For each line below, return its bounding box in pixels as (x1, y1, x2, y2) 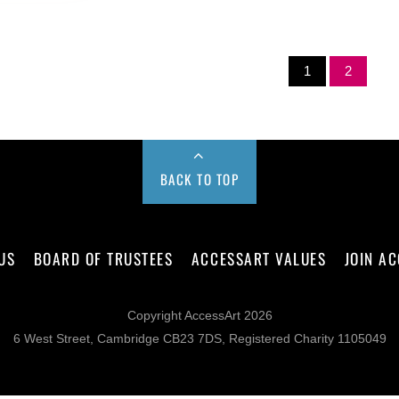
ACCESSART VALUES (191, 247, 327, 271)
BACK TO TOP (159, 168, 240, 189)
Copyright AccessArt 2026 (126, 308, 273, 322)
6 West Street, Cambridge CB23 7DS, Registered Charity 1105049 (12, 331, 387, 346)
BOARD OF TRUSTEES (33, 247, 174, 271)
